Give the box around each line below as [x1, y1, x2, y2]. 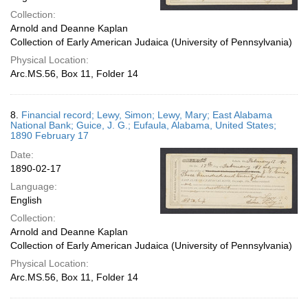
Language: [10, 181, 57, 192]
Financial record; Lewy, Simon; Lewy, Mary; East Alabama [21, 109, 272, 120]
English [10, 195, 42, 206]
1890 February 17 [10, 130, 89, 141]
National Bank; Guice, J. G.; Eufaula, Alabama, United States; [10, 120, 276, 131]
